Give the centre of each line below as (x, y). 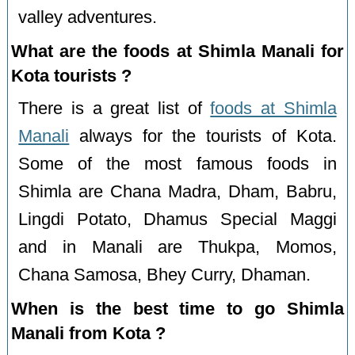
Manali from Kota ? (89, 333)
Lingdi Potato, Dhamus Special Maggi (177, 219)
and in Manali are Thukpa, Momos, (177, 247)
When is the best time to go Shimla (177, 308)
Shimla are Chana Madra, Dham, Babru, (177, 191)
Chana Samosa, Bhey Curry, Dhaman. (165, 275)
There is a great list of (115, 108)
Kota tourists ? (72, 75)
